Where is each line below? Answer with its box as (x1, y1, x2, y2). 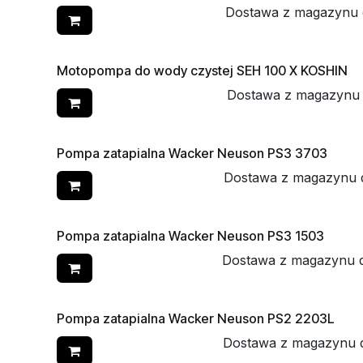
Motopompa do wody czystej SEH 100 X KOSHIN (57, 62, 348, 79)
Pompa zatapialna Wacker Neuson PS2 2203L (57, 310, 335, 327)
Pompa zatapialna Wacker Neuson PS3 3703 (57, 145, 327, 161)
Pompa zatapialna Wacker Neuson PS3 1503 (57, 228, 324, 244)
